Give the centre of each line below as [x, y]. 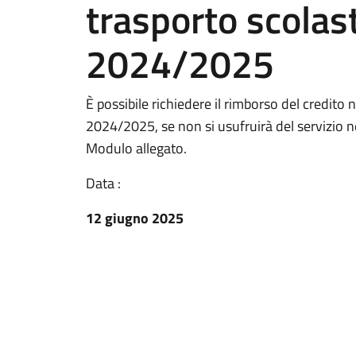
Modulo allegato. [136, 148]
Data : [103, 183]
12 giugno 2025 [135, 218]
